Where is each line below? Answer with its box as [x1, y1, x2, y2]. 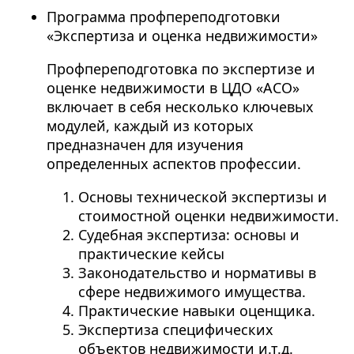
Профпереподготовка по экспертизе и [46, 59, 315, 79]
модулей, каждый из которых [46, 116, 254, 136]
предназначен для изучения [46, 135, 243, 155]
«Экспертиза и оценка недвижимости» [46, 26, 318, 46]
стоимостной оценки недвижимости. [77, 206, 339, 226]
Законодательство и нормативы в [77, 263, 316, 283]
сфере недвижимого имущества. [77, 282, 306, 302]
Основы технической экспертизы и [77, 187, 327, 207]
